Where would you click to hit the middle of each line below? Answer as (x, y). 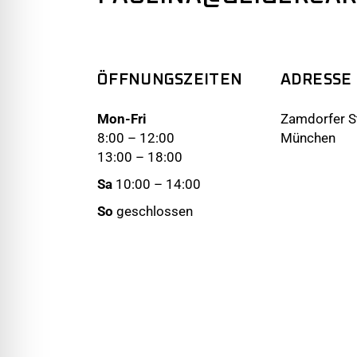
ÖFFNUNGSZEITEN (170, 79)
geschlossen (155, 211)
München (308, 137)
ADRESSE (316, 79)
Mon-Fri (122, 118)
